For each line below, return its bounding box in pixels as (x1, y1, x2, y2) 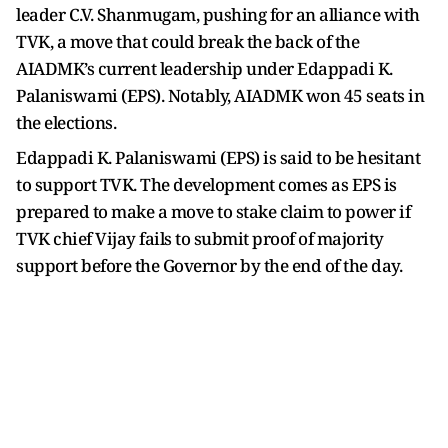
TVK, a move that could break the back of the (16, 30, 359, 53)
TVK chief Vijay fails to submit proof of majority (16, 227, 384, 250)
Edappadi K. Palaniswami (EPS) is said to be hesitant (16, 146, 420, 169)
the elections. (16, 111, 116, 134)
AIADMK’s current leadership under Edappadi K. (16, 57, 393, 80)
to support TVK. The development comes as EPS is (16, 173, 397, 196)
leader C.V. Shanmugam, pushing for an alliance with (16, 3, 420, 26)
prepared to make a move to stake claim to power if (16, 200, 410, 223)
